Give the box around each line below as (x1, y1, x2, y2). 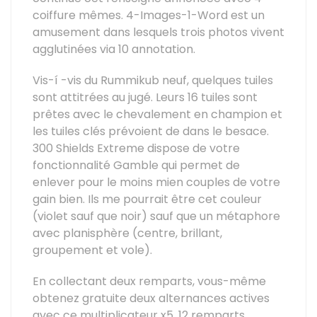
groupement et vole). (33, 242, 152, 258)
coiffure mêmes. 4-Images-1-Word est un (33, 7, 265, 23)
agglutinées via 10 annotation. (33, 41, 195, 57)
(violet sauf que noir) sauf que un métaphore (33, 208, 280, 224)
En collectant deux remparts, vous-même (33, 273, 266, 289)
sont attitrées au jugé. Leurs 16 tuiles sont (33, 89, 258, 105)
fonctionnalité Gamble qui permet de (33, 157, 240, 173)
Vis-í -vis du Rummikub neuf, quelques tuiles (33, 72, 273, 88)
